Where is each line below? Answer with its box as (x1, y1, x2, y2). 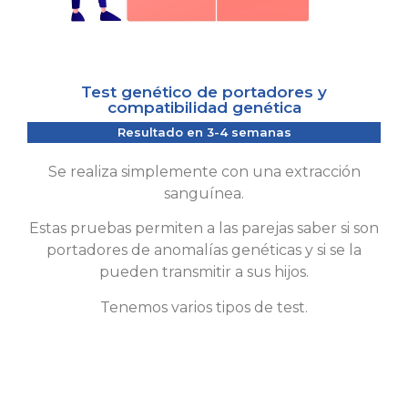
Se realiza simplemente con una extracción (47, 163, 361, 181)
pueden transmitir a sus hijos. (99, 263, 309, 281)
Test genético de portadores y (81, 83, 327, 102)
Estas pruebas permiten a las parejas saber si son (29, 219, 379, 238)
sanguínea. (164, 185, 244, 203)
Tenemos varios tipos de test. (100, 298, 308, 316)
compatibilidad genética (107, 98, 301, 117)
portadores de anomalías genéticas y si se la (46, 241, 362, 260)
